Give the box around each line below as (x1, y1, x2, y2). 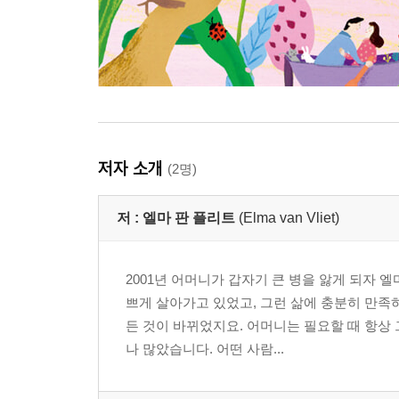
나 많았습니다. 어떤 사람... (126, 341, 284, 357)
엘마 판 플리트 (142, 210, 235, 226)
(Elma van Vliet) (239, 210, 339, 226)
